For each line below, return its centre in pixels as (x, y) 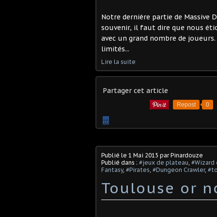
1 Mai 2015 (143, 155)
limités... (115, 49)
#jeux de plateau (164, 163)
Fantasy (112, 170)
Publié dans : (120, 163)
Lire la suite (118, 62)
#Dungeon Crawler (179, 170)
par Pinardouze (181, 155)
